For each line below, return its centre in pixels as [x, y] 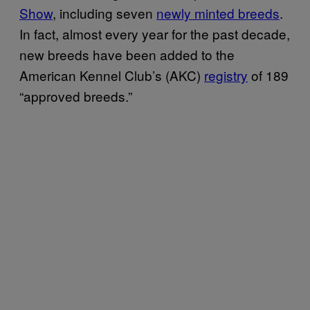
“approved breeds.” [76, 95]
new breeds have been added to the [127, 54]
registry [226, 75]
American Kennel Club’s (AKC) [112, 75]
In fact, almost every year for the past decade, [155, 33]
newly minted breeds [218, 12]
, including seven [104, 12]
